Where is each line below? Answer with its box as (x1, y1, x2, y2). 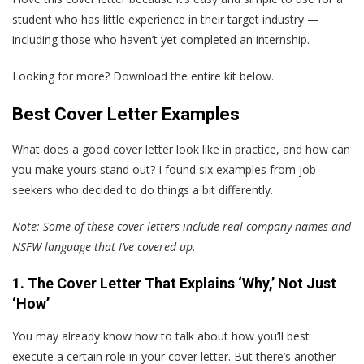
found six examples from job (162, 162, 316, 178)
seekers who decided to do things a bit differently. (12, 182, 273, 198)
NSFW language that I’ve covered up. (12, 239, 196, 255)
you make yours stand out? (12, 162, 158, 178)
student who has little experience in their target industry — (12, 11, 319, 28)
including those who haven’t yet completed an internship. (12, 32, 310, 48)
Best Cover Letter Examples (12, 104, 240, 125)
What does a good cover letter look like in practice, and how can (12, 141, 350, 158)
